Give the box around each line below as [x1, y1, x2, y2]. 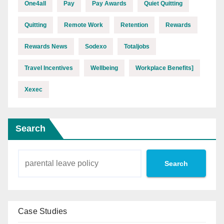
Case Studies [18, 207, 67, 215]
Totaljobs [124, 43, 149, 50]
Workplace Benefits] [135, 64, 193, 71]
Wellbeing [90, 64, 118, 71]
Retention [120, 21, 148, 28]
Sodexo [85, 43, 106, 50]
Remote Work [64, 21, 103, 28]
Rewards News [24, 43, 67, 50]
